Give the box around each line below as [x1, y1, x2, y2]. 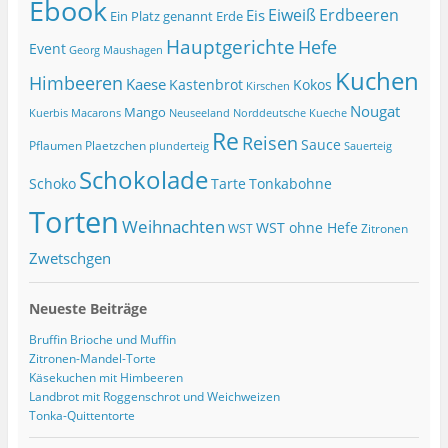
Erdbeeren [318, 4, 399, 27]
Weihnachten [121, 215, 225, 239]
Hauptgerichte [165, 34, 295, 61]
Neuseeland [168, 106, 230, 121]
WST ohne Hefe [255, 218, 358, 238]
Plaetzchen [84, 137, 146, 155]
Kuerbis [28, 106, 68, 121]
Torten [28, 202, 119, 243]
